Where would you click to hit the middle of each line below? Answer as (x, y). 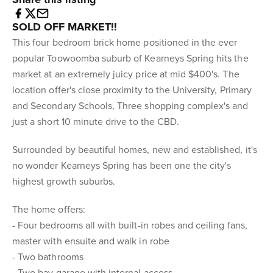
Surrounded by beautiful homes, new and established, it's (135, 150)
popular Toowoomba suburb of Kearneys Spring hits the (130, 58)
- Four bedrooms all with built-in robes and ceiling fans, (130, 225)
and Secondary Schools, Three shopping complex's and (130, 106)
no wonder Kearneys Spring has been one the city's (122, 166)
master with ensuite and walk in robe (91, 241)
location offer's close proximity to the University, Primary (132, 90)
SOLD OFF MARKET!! (65, 27)
